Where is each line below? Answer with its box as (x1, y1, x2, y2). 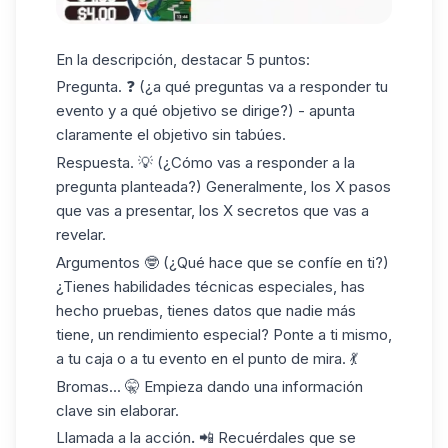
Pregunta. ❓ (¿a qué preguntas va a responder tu (56, 77, 388, 97)
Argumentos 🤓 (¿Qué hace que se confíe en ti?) (56, 252, 389, 272)
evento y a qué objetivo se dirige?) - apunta (56, 101, 355, 121)
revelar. (56, 225, 106, 245)
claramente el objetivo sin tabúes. (56, 125, 286, 145)
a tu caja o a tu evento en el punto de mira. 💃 (56, 348, 358, 368)
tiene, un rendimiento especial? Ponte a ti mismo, (56, 324, 392, 344)
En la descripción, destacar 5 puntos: (56, 49, 310, 69)
